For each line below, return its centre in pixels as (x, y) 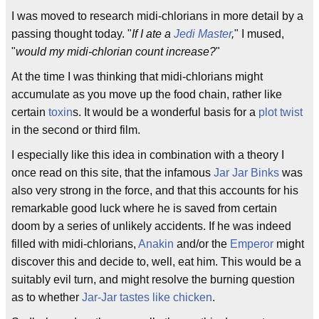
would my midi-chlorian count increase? (116, 52)
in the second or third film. (76, 130)
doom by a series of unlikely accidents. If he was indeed (151, 226)
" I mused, (259, 34)
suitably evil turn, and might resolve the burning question (153, 279)
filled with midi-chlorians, (75, 244)
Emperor (252, 244)
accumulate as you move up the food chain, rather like (147, 94)
